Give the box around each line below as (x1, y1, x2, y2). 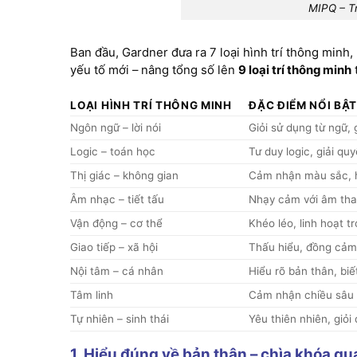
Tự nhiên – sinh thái (70, 312, 170, 325)
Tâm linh (70, 288, 114, 301)
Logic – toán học (70, 144, 156, 158)
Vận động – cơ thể (70, 216, 163, 229)
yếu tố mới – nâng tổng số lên (70, 63, 239, 78)
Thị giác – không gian (70, 168, 179, 182)
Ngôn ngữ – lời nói (70, 120, 162, 134)
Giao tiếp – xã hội (70, 240, 159, 253)
